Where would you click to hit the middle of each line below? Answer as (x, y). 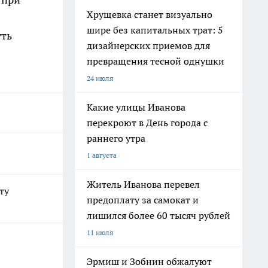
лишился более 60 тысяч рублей (159, 215)
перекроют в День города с (147, 123)
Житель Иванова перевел (143, 184)
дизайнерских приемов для (148, 45)
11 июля (100, 232)
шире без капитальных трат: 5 (155, 30)
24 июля (100, 78)
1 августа (102, 155)
